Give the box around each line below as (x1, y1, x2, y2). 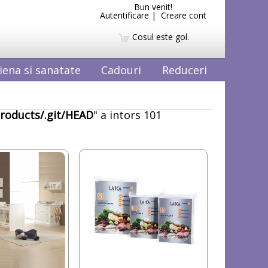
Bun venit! (134, 1, 172, 13)
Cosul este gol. (129, 31, 189, 42)
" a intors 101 (93, 107, 162, 122)
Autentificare (100, 10, 149, 21)
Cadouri (101, 62, 142, 77)
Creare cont (161, 10, 206, 21)
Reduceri (162, 62, 207, 77)
